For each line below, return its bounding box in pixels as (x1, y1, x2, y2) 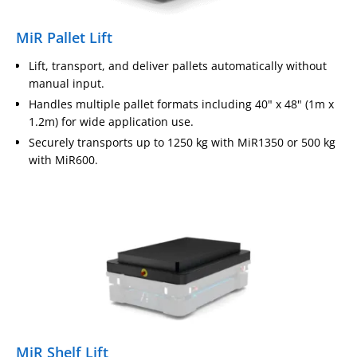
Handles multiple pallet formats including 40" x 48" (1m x (29, 96, 334, 112)
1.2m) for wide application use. (29, 113, 194, 129)
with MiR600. (29, 151, 98, 167)
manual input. (29, 75, 104, 91)
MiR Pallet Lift (16, 27, 112, 47)
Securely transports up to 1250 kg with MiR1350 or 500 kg (29, 134, 335, 150)
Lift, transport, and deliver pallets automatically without (29, 57, 327, 73)
